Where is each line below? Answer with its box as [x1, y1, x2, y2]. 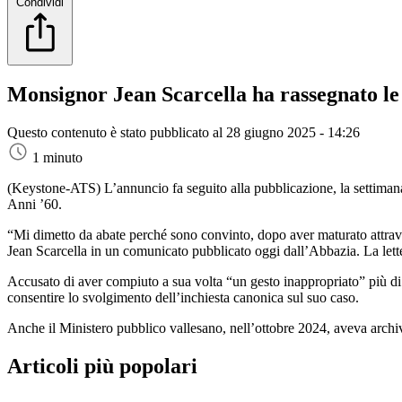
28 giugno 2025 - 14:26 [226, 125, 360, 141]
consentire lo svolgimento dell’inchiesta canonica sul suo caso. [7, 290, 359, 306]
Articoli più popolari [7, 354, 197, 379]
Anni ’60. [7, 197, 62, 213]
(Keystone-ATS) [7, 180, 104, 197]
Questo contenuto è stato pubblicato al [7, 125, 226, 141]
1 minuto [32, 150, 83, 166]
